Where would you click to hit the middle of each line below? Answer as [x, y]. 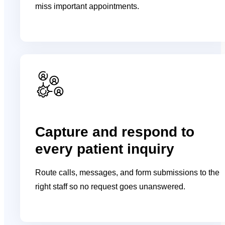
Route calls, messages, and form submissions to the [128, 172]
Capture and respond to [115, 132]
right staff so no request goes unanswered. [110, 186]
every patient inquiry [105, 149]
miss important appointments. [87, 6]
